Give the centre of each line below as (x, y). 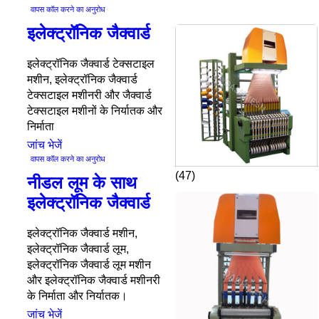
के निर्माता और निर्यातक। (77, 296)
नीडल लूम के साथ (82, 183)
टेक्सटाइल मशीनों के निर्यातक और (94, 111)
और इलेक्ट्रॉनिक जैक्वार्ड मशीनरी (93, 280)
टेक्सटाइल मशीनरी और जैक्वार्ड (89, 95)
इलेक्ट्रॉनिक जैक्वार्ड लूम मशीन (89, 265)
